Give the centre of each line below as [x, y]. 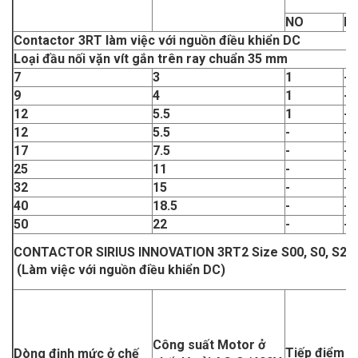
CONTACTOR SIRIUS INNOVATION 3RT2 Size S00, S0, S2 [180, 253]
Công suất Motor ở [209, 345]
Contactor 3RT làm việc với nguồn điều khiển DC [157, 41]
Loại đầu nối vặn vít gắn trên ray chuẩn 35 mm [151, 59]
